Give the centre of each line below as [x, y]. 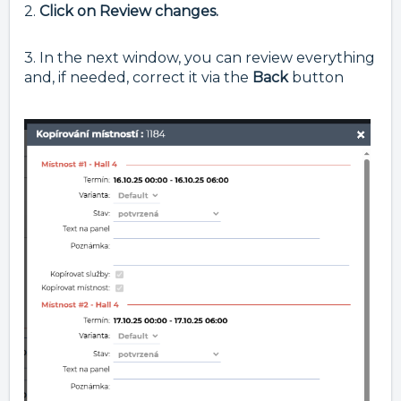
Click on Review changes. [129, 12]
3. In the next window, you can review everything [200, 58]
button [318, 78]
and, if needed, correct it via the [138, 78]
